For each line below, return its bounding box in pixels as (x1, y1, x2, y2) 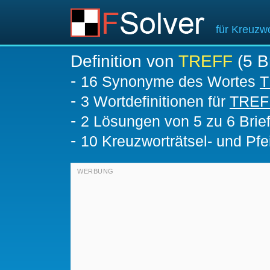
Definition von (71, 52, 178, 71)
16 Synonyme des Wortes (81, 73, 260, 90)
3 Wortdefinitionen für (81, 93, 230, 110)
